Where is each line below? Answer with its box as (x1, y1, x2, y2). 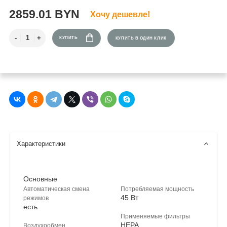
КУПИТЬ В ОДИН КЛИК (115, 36, 167, 41)
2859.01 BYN (9, 8, 80, 21)
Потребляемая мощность (120, 185, 194, 192)
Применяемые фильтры (120, 212, 190, 219)
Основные (23, 174, 57, 183)
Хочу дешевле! (90, 9, 150, 19)
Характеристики (17, 140, 66, 148)
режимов (23, 194, 49, 201)
